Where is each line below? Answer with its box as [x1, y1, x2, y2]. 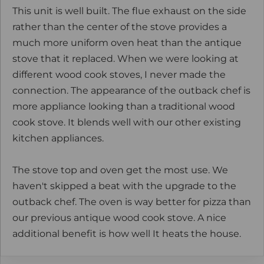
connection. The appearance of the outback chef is [12, 85, 250, 96]
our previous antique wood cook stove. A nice [12, 212, 226, 223]
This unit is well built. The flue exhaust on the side [12, 5, 246, 16]
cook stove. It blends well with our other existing [12, 117, 241, 128]
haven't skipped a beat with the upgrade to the [12, 180, 236, 192]
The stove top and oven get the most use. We [12, 164, 228, 176]
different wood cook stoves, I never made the [12, 69, 226, 80]
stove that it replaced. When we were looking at [12, 53, 239, 64]
